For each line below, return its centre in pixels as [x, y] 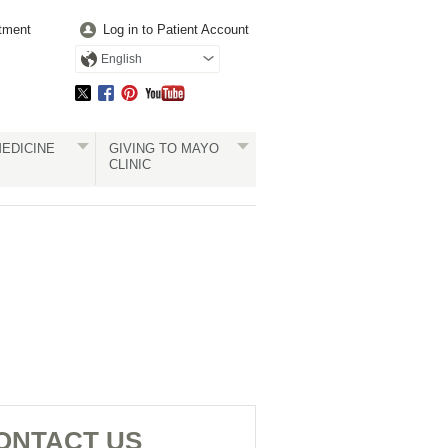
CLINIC [129, 164]
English [121, 59]
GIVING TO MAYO [163, 148]
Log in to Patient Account [176, 29]
